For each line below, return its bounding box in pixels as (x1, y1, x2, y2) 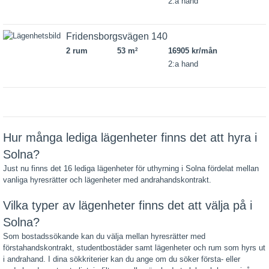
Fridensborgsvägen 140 (66, 31, 168, 41)
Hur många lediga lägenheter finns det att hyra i (3, 131, 257, 144)
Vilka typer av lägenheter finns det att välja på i (3, 199, 252, 212)
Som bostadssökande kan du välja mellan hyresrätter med (3, 232, 205, 241)
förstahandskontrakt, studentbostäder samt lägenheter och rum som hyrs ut (3, 243, 265, 252)
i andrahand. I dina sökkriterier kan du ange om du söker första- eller (3, 255, 240, 264)
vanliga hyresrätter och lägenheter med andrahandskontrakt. (3, 175, 211, 184)
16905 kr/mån (168, 46, 217, 55)
